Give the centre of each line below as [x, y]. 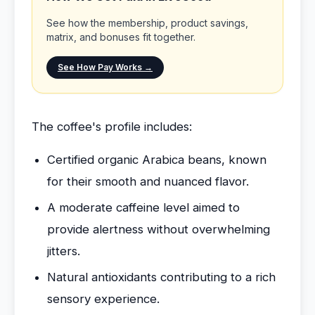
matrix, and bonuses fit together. [121, 37]
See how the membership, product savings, [147, 23]
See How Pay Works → [105, 67]
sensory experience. [103, 299]
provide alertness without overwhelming [159, 229]
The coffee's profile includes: [112, 127]
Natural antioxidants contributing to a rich [161, 277]
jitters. [64, 251]
